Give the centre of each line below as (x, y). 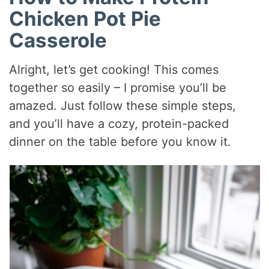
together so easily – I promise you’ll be (118, 88)
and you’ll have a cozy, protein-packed (119, 124)
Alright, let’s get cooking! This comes (114, 70)
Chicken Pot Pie (85, 18)
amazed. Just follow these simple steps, (123, 106)
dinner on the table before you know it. (120, 142)
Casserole (58, 40)
